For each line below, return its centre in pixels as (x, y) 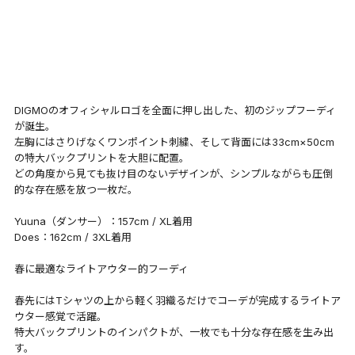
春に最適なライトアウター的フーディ (101, 268)
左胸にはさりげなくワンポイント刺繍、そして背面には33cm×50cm (174, 141)
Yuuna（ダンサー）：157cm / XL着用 (103, 221)
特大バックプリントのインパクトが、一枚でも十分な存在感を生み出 (174, 332)
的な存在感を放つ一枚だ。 (76, 189)
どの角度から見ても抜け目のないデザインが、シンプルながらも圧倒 (173, 173)
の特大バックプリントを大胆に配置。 (101, 157)
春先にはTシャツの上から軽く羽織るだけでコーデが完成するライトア (177, 300)
